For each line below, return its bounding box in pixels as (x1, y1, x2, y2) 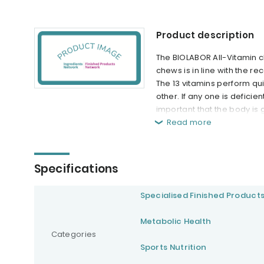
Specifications (34, 161, 119, 177)
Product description (156, 29, 255, 42)
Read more (166, 117, 212, 128)
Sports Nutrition (140, 242, 207, 253)
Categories (51, 229, 97, 240)
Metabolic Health (140, 216, 212, 227)
